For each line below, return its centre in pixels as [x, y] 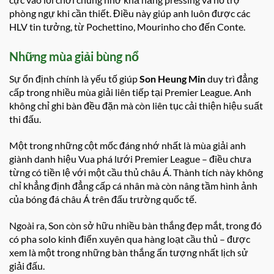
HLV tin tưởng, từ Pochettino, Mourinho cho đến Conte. [127, 27]
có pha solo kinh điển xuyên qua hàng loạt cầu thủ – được [130, 239]
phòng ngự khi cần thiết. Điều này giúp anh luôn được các [130, 13]
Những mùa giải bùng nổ [74, 57]
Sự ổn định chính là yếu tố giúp [74, 79]
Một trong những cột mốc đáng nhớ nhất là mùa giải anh [128, 145]
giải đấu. [27, 265]
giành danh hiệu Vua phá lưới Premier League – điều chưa [130, 158]
